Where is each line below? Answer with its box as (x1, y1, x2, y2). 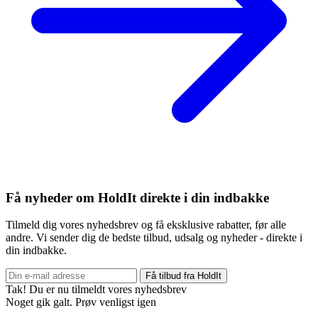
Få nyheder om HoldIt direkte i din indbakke (6, 190, 269, 205)
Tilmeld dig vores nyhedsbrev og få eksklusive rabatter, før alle (6, 219, 286, 231)
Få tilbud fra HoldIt (146, 270, 221, 282)
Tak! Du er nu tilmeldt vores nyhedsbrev (6, 283, 187, 296)
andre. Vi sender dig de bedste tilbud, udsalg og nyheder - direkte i (6, 231, 302, 244)
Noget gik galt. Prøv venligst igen (6, 296, 156, 309)
